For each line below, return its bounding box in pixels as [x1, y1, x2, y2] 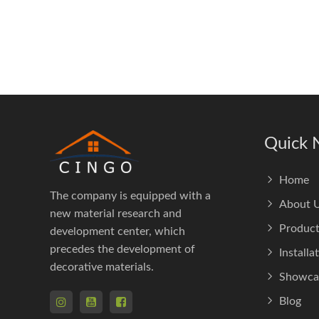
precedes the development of [50, 244, 195, 255]
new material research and [50, 208, 182, 219]
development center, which [50, 226, 185, 237]
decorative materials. [50, 261, 154, 273]
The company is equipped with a [50, 190, 211, 202]
